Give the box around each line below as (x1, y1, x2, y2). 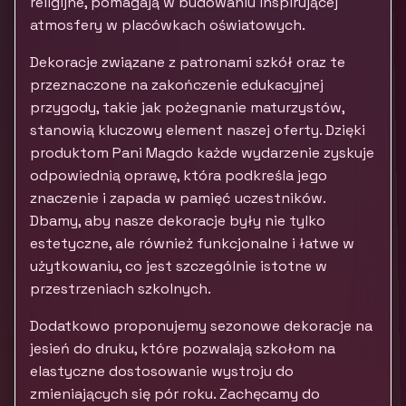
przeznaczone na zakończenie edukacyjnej (30, 75, 324, 94)
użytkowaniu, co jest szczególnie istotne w (30, 256, 327, 275)
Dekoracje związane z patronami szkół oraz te (30, 53, 345, 72)
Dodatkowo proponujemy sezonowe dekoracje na (30, 316, 372, 335)
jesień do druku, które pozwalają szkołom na (30, 339, 335, 358)
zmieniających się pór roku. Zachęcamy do (30, 384, 320, 403)
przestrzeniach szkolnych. (30, 279, 211, 298)
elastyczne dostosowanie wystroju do (30, 362, 294, 381)
